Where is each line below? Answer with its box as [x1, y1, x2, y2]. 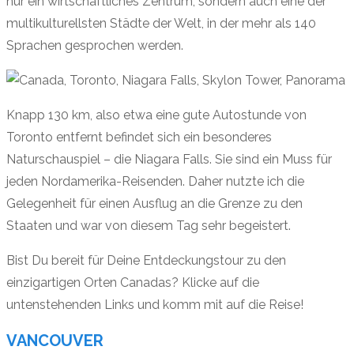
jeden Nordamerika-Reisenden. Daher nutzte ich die [6, 174, 304, 190]
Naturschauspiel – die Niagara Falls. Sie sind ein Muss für [6, 152, 332, 168]
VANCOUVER [6, 330, 104, 350]
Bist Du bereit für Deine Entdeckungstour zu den [6, 253, 286, 269]
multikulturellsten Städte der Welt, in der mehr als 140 [6, 16, 316, 32]
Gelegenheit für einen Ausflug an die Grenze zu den [6, 196, 303, 212]
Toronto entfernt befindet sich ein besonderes [6, 130, 272, 145]
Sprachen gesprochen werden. [6, 38, 183, 54]
